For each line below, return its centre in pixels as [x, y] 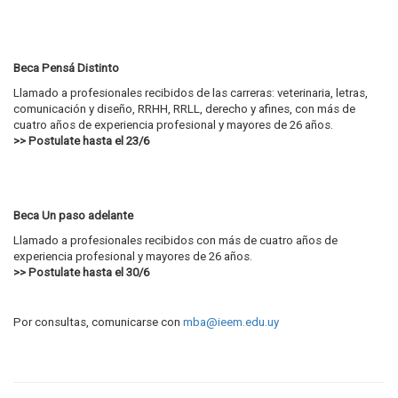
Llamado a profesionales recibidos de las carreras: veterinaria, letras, [191, 93]
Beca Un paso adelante [73, 215]
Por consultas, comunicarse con [98, 322]
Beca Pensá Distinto [66, 68]
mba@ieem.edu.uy [231, 322]
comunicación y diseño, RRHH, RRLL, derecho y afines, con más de [184, 109]
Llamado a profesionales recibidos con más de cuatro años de [175, 240]
